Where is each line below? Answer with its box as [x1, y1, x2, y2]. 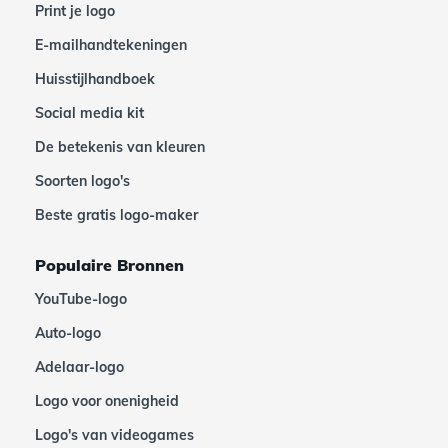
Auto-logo [35, 324, 101, 342]
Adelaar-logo [35, 358, 124, 376]
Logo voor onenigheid [35, 392, 179, 410]
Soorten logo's [35, 172, 130, 190]
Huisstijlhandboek [35, 70, 155, 88]
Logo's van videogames [35, 426, 194, 444]
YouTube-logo [35, 290, 127, 308]
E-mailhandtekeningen [35, 36, 187, 54]
